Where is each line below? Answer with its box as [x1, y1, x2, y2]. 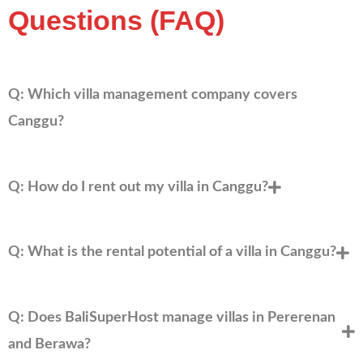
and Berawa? [8, 337, 91, 352]
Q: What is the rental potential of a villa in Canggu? [8, 245, 336, 260]
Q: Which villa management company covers [8, 87, 297, 102]
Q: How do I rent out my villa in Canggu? [8, 179, 268, 194]
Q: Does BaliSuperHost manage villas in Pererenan [8, 310, 335, 326]
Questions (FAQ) [8, 4, 224, 36]
